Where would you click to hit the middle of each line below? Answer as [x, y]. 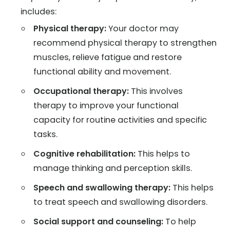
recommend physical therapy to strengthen [125, 43]
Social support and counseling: [99, 221]
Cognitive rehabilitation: [85, 154]
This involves [156, 91]
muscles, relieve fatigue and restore [108, 57]
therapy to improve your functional [106, 105]
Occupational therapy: [81, 91]
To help [181, 221]
